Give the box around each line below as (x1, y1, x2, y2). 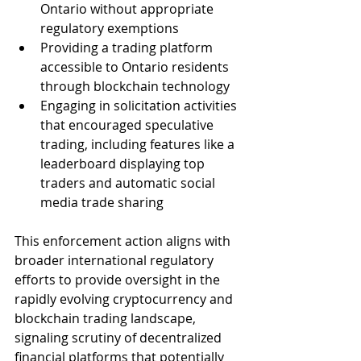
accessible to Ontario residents (40, 58, 232, 76)
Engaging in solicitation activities (40, 97, 240, 114)
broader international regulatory (15, 251, 217, 269)
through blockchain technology (40, 77, 230, 95)
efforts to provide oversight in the (15, 271, 223, 288)
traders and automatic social (40, 174, 218, 192)
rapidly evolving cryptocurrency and (15, 290, 236, 308)
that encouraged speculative (40, 116, 217, 134)
